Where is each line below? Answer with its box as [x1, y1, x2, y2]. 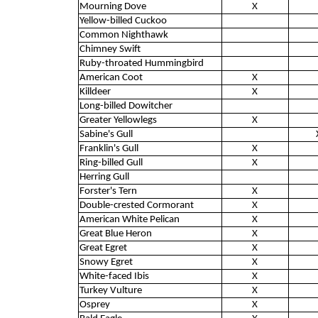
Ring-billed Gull [79, 157, 143, 168]
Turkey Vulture [79, 285, 142, 296]
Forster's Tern [79, 185, 137, 197]
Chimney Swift [79, 43, 141, 55]
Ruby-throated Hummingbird [79, 57, 204, 69]
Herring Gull [79, 171, 129, 182]
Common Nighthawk [79, 29, 168, 40]
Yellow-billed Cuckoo [79, 15, 167, 26]
